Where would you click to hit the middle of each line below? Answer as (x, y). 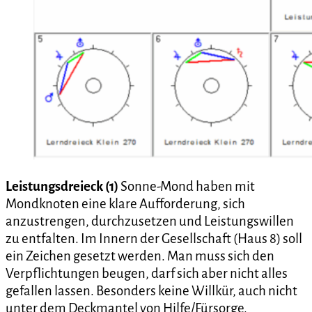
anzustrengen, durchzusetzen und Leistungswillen (150, 221)
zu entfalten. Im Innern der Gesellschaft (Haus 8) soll (154, 239)
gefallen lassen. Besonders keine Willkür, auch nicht (151, 291)
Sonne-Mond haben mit (188, 187)
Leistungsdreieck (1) (63, 187)
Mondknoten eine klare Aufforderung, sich (125, 204)
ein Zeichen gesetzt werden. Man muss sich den (140, 256)
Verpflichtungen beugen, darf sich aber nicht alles (147, 274)
